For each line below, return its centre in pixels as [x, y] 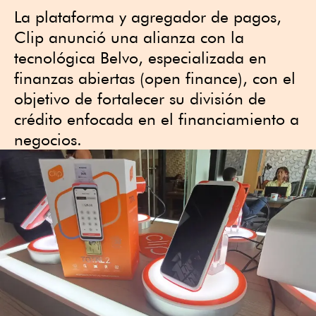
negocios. [48, 139]
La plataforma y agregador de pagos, [148, 17]
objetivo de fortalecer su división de [140, 98]
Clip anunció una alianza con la [129, 37]
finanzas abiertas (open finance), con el [155, 78]
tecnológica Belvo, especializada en [140, 57]
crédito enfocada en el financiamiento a [157, 119]
